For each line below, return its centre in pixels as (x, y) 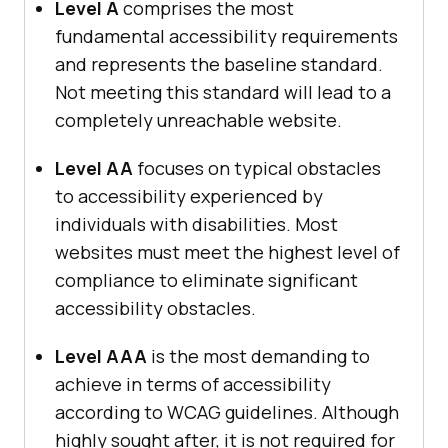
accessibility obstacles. (155, 308)
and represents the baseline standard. (219, 64)
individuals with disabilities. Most (196, 224)
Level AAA (101, 356)
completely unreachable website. (198, 120)
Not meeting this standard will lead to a (223, 92)
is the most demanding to (258, 356)
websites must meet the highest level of (227, 252)
